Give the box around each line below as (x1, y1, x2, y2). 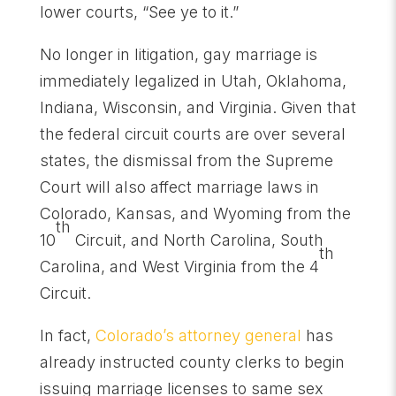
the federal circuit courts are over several (39, 124, 346, 143)
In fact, (39, 325, 95, 345)
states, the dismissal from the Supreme (39, 150, 333, 170)
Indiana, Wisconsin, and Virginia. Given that (39, 97, 356, 117)
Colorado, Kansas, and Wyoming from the (39, 203, 351, 223)
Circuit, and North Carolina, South (70, 230, 324, 249)
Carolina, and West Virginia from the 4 (39, 256, 319, 276)
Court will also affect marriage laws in (39, 177, 319, 196)
